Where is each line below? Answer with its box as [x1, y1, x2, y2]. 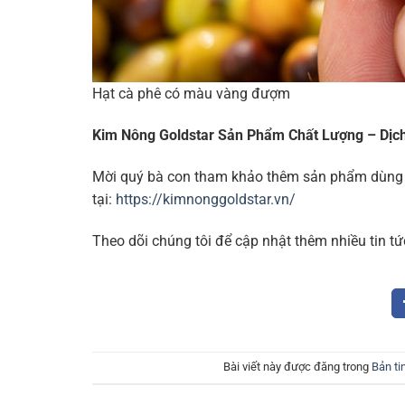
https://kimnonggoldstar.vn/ [116, 190, 296, 208]
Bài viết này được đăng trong [222, 360, 372, 374]
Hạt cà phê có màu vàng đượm [92, 85, 290, 103]
